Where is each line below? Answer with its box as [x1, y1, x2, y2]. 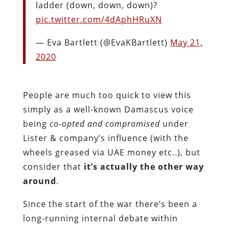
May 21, [170, 36, 203, 48]
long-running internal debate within [22, 212, 178, 224]
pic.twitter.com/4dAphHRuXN [35, 13, 162, 25]
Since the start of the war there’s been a [22, 198, 197, 210]
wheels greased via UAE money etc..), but [22, 146, 200, 158]
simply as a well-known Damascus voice [22, 103, 194, 115]
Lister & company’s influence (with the [22, 132, 189, 144]
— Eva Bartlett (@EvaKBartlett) [35, 36, 170, 48]
